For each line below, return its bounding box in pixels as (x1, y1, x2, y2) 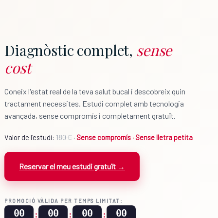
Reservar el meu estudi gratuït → (19, 161, 125, 171)
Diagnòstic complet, (4, 40, 136, 60)
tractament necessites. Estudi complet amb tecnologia (4, 99, 184, 109)
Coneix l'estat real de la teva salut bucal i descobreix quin (4, 87, 185, 96)
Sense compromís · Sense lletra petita (76, 132, 193, 142)
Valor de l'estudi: (4, 132, 56, 142)
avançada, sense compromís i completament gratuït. (4, 111, 176, 121)
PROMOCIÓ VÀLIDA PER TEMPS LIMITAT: (4, 197, 123, 204)
